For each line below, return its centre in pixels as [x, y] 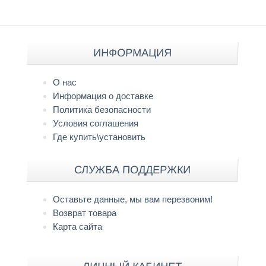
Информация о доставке [103, 96]
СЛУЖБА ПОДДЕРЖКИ [133, 170]
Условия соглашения [96, 123]
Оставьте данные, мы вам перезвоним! [133, 199]
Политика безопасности [102, 109]
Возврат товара [85, 213]
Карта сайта [78, 226]
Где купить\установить [99, 137]
